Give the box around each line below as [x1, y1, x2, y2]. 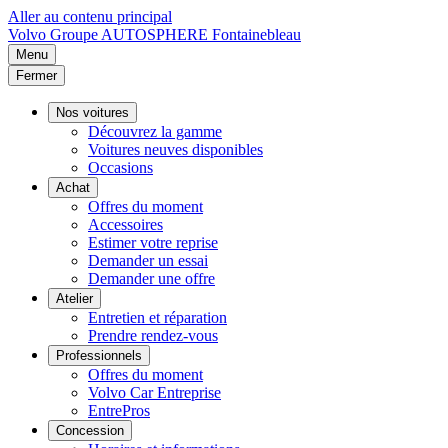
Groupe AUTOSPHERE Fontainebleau [50, 26, 301, 43]
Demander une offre [88, 270, 215, 287]
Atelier [56, 291, 93, 306]
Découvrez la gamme [88, 123, 222, 140]
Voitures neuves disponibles [88, 141, 263, 158]
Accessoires [88, 216, 163, 233]
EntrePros [88, 402, 150, 419]
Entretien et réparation [88, 309, 227, 326]
